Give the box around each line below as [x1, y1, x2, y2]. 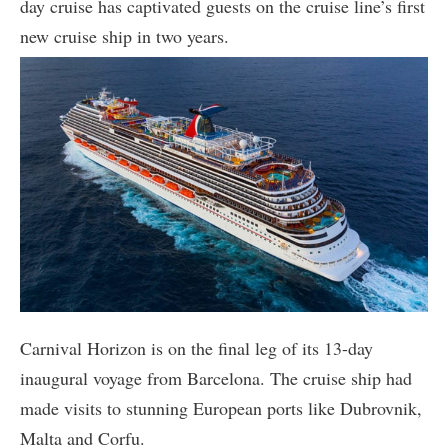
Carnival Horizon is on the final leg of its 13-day [20, 336, 373, 361]
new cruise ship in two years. [20, 24, 229, 49]
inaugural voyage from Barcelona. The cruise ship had [20, 366, 412, 391]
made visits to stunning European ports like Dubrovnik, [20, 396, 422, 421]
